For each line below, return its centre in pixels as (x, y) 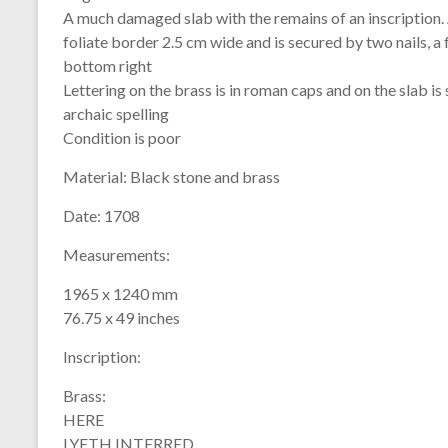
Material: (95, 176)
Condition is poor (122, 137)
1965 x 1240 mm (120, 293)
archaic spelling (116, 113)
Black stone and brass (203, 176)
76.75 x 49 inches (121, 317)
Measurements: (116, 254)
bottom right (107, 65)
